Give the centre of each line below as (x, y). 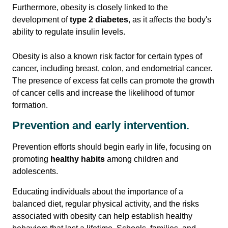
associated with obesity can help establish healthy (102, 216)
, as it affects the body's (170, 20)
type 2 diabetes (99, 20)
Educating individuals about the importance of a (98, 192)
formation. (30, 105)
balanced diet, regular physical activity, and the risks (106, 204)
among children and (142, 159)
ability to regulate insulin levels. (69, 32)
